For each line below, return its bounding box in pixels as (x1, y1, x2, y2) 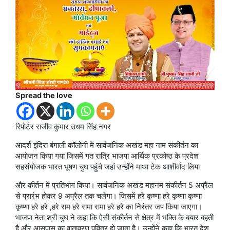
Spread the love (15, 90, 72, 100)
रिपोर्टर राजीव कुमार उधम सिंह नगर (15, 122, 111, 131)
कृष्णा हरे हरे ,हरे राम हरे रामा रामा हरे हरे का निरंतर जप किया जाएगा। (15, 202, 202, 211)
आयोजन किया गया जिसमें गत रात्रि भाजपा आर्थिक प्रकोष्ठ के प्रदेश (15, 151, 199, 160)
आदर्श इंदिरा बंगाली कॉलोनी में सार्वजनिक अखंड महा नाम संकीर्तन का (15, 140, 198, 149)
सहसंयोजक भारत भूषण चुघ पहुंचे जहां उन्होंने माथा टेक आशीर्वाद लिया (15, 162, 200, 171)
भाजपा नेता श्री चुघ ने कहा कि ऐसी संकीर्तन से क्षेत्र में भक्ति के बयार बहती (15, 213, 214, 222)
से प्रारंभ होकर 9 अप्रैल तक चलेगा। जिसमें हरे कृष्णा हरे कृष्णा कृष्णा (15, 191, 202, 200)
